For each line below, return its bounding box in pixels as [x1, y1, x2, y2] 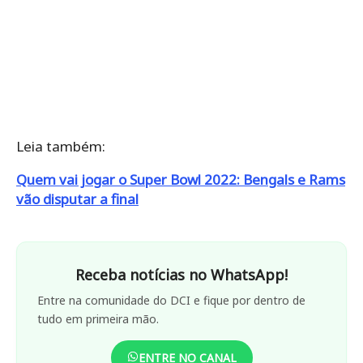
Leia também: [16, 136, 105, 156]
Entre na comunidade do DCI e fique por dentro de [37, 292, 305, 308]
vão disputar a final [16, 189, 139, 208]
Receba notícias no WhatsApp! [75, 264, 288, 284]
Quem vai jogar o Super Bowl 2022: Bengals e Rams [16, 169, 345, 189]
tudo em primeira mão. [37, 310, 159, 327]
